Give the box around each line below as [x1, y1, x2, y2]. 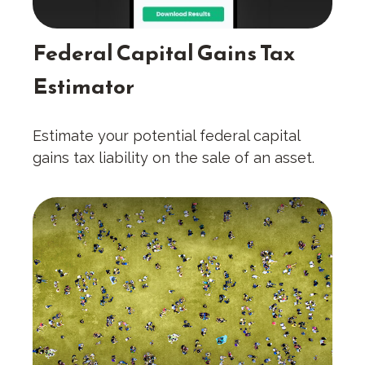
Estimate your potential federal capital [33, 127, 300, 145]
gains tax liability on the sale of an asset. [33, 149, 314, 167]
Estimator [33, 69, 134, 103]
